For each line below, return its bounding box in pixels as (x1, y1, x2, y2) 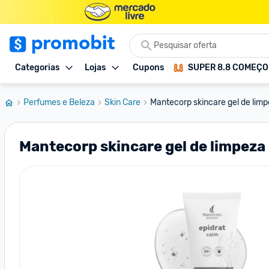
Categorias (15, 62, 59, 73)
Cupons (133, 62, 164, 73)
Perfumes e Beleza (23, 97, 95, 107)
